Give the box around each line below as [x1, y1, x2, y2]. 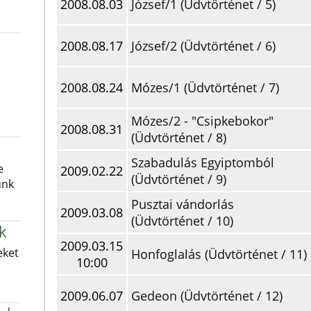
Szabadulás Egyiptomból [131, 154, 274, 171]
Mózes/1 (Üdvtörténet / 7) [131, 79, 279, 96]
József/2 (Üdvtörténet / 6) [131, 37, 276, 54]
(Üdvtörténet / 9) [131, 171, 226, 187]
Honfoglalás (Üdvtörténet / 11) [131, 246, 307, 262]
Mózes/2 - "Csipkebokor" [131, 112, 274, 129]
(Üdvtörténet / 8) [131, 129, 226, 146]
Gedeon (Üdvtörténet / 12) [131, 287, 283, 304]
